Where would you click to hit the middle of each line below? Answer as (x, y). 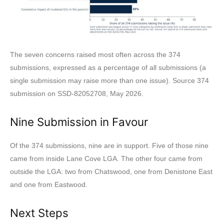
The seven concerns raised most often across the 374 (95, 54)
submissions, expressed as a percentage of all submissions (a (108, 67)
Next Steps (39, 212)
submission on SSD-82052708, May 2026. (77, 93)
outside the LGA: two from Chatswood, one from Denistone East (111, 171)
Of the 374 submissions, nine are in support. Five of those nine (109, 145)
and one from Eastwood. (50, 184)
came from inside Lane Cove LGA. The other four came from (106, 158)
